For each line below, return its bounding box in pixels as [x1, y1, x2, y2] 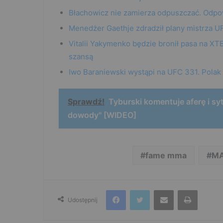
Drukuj [197, 186, 217, 194]
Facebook [125, 186, 156, 194]
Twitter [149, 186, 171, 194]
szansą [69, 52, 93, 62]
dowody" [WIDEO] [68, 110, 136, 120]
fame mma [145, 150, 187, 161]
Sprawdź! [68, 97, 105, 107]
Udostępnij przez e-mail [173, 186, 185, 194]
